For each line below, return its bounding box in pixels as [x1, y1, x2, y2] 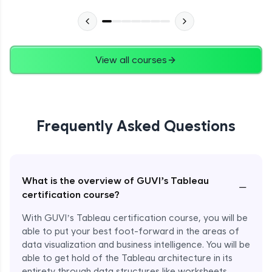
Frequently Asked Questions [36, 117, 236, 135]
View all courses [95, 53, 167, 66]
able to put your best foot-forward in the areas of [22, 226, 239, 237]
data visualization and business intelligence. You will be [22, 239, 250, 251]
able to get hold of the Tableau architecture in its [22, 253, 233, 264]
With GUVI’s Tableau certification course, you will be [22, 212, 248, 224]
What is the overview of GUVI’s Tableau [22, 175, 209, 187]
